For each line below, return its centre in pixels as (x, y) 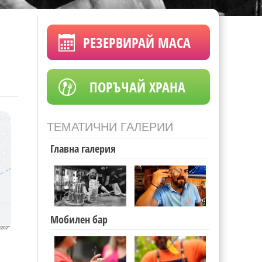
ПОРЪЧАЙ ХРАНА (137, 87)
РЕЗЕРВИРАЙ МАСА (137, 42)
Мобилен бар (79, 219)
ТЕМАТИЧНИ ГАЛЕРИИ (110, 127)
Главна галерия (83, 149)
